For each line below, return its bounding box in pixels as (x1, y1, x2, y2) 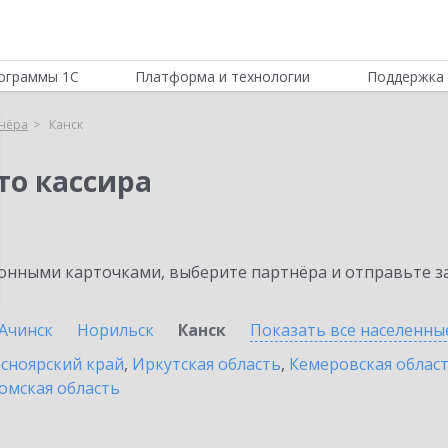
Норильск (77, 319, 154, 341)
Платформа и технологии (135, 67, 311, 86)
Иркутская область (132, 353, 281, 375)
